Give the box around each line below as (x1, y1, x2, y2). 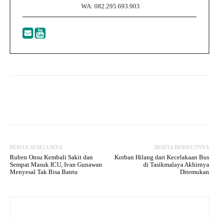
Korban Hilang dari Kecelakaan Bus (114, 153, 209, 161)
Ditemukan (179, 168, 209, 175)
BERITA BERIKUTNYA (154, 144, 209, 150)
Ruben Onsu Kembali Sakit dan (10, 153, 93, 161)
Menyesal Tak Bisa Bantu (10, 168, 78, 175)
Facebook (33, 96, 60, 104)
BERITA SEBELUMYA (10, 144, 63, 150)
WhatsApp (157, 96, 185, 104)
